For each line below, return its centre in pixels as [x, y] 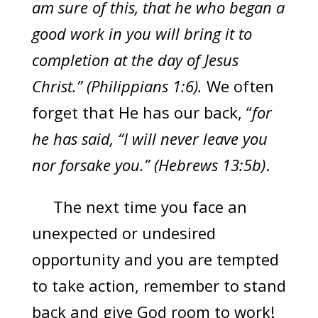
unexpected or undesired [124, 233]
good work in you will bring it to [142, 34]
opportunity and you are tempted [155, 259]
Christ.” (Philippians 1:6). [119, 86]
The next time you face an [139, 207]
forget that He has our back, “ [142, 113]
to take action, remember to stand [159, 286]
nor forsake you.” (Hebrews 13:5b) [148, 165]
